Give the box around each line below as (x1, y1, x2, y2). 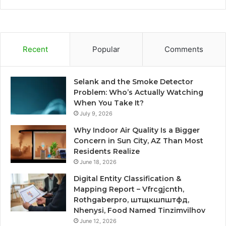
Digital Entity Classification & (74, 174, 181, 183)
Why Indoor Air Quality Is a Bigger (74, 125, 200, 135)
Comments (164, 44, 204, 54)
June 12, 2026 (80, 217, 117, 224)
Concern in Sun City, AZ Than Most (74, 136, 203, 145)
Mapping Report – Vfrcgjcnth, (74, 184, 184, 194)
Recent (22, 44, 48, 54)
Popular (92, 44, 120, 54)
